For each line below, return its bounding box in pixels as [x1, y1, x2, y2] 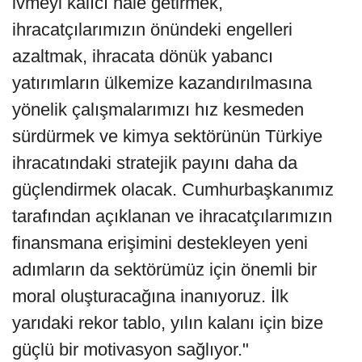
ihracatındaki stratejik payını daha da [12, 153, 297, 174]
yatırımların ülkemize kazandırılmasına [12, 73, 312, 94]
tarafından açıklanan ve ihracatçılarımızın [12, 206, 332, 227]
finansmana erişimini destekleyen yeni [12, 233, 308, 254]
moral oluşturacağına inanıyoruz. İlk [12, 286, 288, 307]
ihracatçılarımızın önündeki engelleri [12, 19, 293, 40]
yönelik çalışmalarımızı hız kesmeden [12, 99, 304, 120]
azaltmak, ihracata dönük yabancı [12, 46, 273, 67]
